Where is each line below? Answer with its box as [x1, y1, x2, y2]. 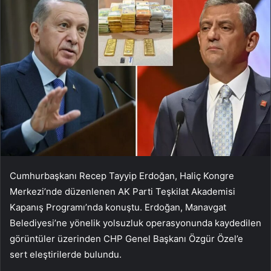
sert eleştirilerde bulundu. [10, 249, 122, 261]
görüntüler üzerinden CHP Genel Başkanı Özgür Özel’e [10, 233, 243, 245]
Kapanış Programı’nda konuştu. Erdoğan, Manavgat [10, 201, 226, 214]
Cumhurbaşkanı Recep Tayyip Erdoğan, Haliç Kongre [10, 170, 234, 182]
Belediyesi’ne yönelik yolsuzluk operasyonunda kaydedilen [10, 217, 261, 229]
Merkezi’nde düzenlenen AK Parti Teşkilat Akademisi [10, 186, 235, 198]
